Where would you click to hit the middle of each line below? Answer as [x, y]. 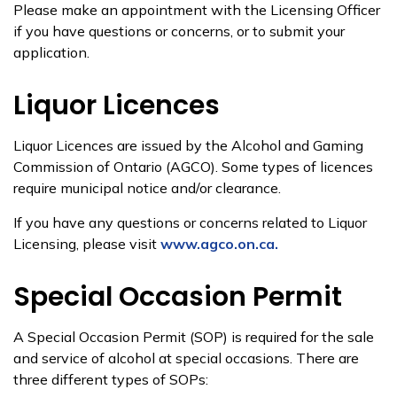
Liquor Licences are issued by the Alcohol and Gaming [188, 145]
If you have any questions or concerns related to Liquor [190, 222]
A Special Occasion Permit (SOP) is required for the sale [194, 337]
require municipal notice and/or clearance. [147, 188]
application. [51, 52]
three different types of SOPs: [111, 379]
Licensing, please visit [87, 244]
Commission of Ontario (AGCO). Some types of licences [193, 167]
